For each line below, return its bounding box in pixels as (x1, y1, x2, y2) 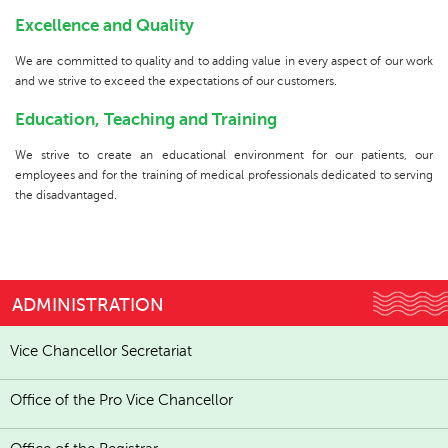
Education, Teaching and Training (15, 110, 277, 130)
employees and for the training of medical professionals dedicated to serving (15, 168, 433, 183)
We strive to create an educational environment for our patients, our (15, 148, 433, 163)
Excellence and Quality (15, 16, 194, 36)
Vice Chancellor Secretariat (10, 342, 192, 359)
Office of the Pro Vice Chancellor (10, 391, 233, 408)
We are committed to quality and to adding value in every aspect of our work (15, 54, 433, 69)
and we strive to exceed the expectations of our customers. (15, 74, 337, 89)
